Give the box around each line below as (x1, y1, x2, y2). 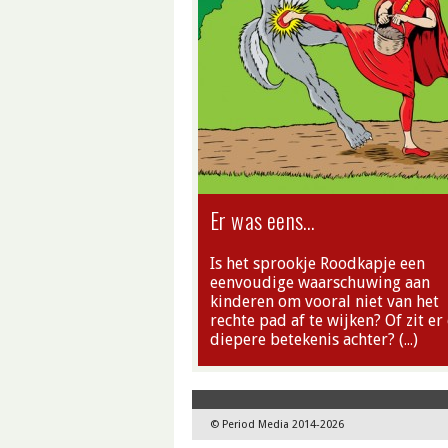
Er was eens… (210, 204, 316, 236)
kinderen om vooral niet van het (210, 292, 439, 311)
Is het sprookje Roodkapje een (210, 254, 425, 273)
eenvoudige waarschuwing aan (210, 273, 430, 292)
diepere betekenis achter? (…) (210, 330, 418, 349)
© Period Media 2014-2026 (210, 418, 344, 431)
